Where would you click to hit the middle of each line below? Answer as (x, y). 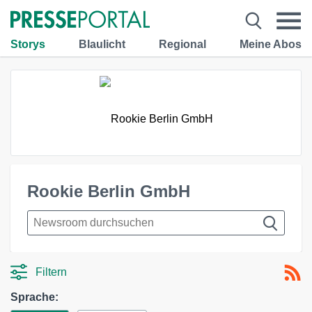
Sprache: (34, 297)
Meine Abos (271, 44)
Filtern (51, 272)
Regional (182, 44)
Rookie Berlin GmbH (109, 191)
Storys (28, 44)
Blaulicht (102, 44)
